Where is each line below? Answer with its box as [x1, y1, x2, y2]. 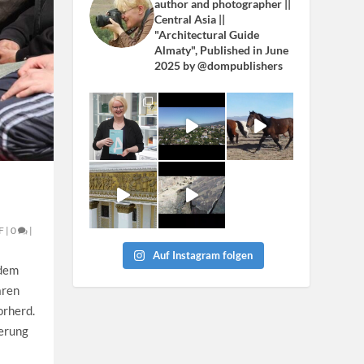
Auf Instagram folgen [153, 248, 253, 262]
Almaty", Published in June [154, 43, 289, 58]
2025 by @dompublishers [154, 58, 284, 73]
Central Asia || [154, 12, 226, 27]
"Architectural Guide [154, 28, 260, 42]
